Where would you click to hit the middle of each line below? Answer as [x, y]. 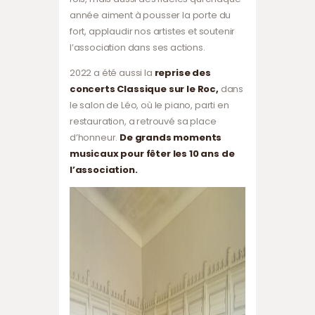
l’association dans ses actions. [137, 47]
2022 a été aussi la [112, 72]
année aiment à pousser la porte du [150, 15]
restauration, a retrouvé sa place [143, 121]
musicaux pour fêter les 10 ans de [152, 153]
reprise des [182, 72]
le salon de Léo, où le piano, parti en [149, 105]
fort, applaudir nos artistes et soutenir [153, 31]
